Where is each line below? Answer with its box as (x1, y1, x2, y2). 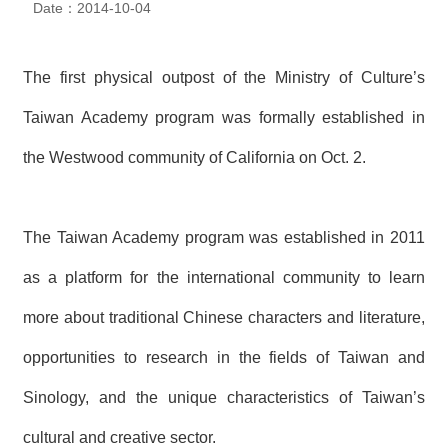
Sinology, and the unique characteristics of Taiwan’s (23, 388, 425, 406)
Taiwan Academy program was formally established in (23, 108, 425, 126)
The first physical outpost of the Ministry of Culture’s (23, 68, 425, 86)
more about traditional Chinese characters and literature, (23, 308, 425, 326)
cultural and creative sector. (23, 428, 216, 446)
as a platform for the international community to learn (23, 268, 425, 286)
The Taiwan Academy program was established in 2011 (23, 228, 425, 246)
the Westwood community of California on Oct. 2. (23, 148, 366, 166)
